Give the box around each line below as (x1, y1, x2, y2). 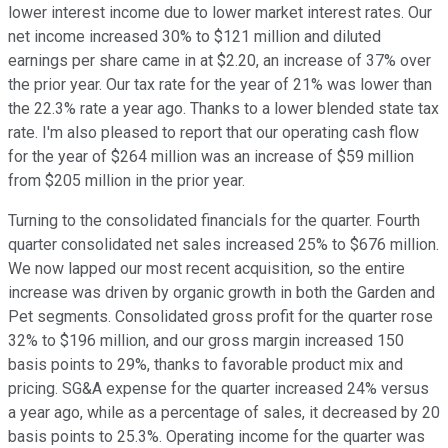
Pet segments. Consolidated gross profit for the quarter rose (8, 307, 433, 327)
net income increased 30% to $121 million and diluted (8, 27, 381, 47)
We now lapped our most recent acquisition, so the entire (8, 259, 405, 279)
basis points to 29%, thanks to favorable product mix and (8, 355, 403, 375)
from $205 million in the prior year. (8, 171, 245, 191)
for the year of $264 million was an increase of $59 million (8, 147, 414, 167)
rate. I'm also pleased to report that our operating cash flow (8, 123, 419, 143)
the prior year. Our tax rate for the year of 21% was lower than (8, 75, 432, 95)
